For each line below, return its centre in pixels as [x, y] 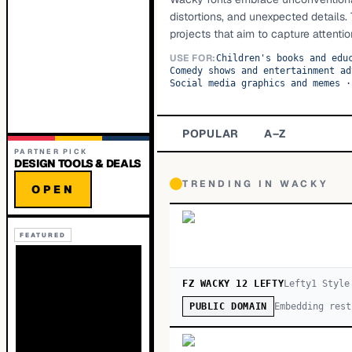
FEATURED [43, 235]
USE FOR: [193, 58]
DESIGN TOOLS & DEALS [78, 163]
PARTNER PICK [51, 152]
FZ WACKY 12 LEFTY [233, 284]
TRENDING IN [231, 184]
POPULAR [211, 134]
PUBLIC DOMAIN [228, 306]
